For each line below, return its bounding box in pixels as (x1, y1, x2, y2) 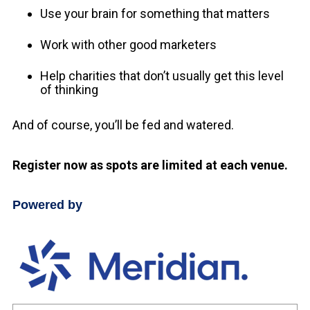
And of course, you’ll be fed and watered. (12, 118, 234, 133)
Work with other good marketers (40, 37, 217, 53)
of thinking (40, 82, 98, 98)
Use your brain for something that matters (40, 6, 270, 21)
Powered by (12, 197, 82, 212)
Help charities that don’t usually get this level (40, 69, 284, 84)
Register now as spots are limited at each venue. (12, 157, 288, 172)
